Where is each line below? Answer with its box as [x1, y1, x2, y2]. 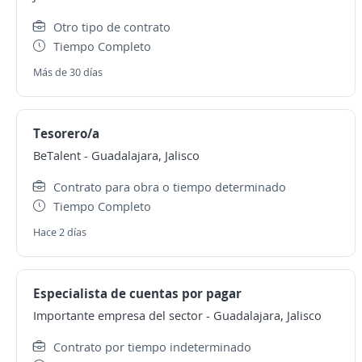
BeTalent [33, 147, 81, 163]
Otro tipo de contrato [53, 19, 170, 35]
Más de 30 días [33, 65, 103, 79]
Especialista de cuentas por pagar [33, 284, 242, 302]
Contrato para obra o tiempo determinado [53, 179, 286, 195]
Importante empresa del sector [33, 307, 203, 323]
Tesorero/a [33, 124, 99, 142]
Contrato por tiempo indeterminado [53, 339, 251, 355]
